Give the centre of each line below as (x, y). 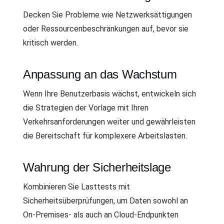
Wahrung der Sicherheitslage (97, 167)
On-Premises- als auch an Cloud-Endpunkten (101, 214)
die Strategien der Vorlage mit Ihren (86, 107)
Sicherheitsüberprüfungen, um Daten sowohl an (105, 200)
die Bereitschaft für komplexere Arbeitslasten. (105, 135)
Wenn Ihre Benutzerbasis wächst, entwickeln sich (109, 93)
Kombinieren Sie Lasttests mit (76, 186)
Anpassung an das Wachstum (100, 74)
